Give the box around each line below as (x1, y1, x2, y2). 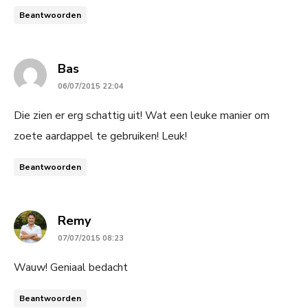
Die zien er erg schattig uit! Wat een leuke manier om (14, 107, 269, 123)
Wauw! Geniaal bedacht (14, 259, 128, 275)
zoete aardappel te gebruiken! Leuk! (14, 128, 187, 144)
